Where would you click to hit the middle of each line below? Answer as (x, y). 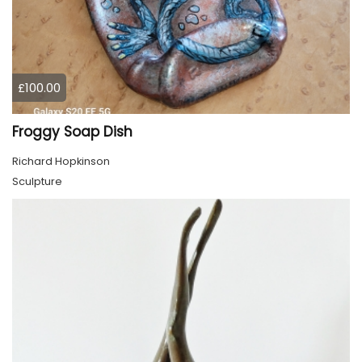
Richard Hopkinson (61, 161)
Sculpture (37, 181)
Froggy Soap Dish (72, 131)
